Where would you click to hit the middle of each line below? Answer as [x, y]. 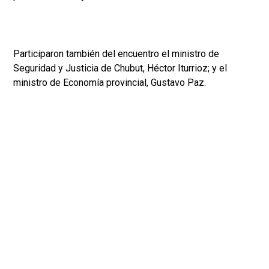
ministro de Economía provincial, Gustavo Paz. [110, 83]
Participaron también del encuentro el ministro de [116, 54]
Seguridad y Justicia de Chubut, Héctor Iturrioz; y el [120, 68]
